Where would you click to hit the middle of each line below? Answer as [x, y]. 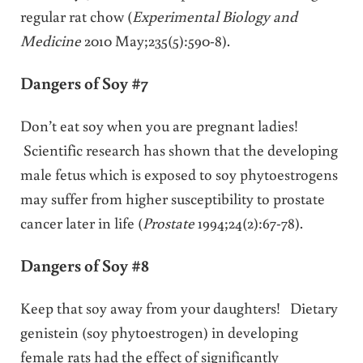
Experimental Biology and [214, 15]
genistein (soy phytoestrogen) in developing [159, 332]
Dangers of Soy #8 [84, 265]
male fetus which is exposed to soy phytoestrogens [179, 173]
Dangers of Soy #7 [84, 82]
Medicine [52, 40]
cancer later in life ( [81, 222]
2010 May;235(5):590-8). [157, 40]
